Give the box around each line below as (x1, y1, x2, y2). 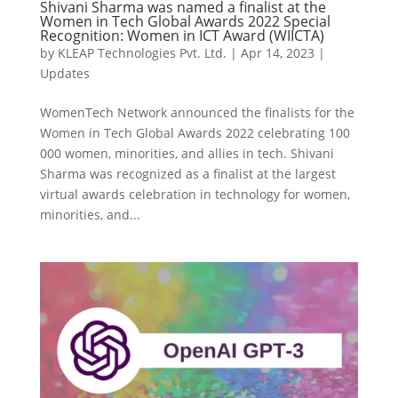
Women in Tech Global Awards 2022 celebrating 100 (39, 124, 350, 142)
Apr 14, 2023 (240, 44, 314, 62)
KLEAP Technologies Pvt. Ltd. (57, 44, 227, 62)
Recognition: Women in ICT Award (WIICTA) (39, 26, 324, 46)
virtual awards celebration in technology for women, (39, 186, 350, 203)
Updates (39, 65, 90, 83)
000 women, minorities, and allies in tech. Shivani (39, 145, 334, 163)
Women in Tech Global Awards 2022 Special (39, 12, 330, 32)
